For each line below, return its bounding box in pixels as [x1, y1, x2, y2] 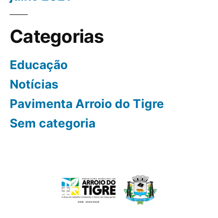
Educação [10, 57, 68, 72]
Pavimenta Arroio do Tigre [10, 96, 164, 111]
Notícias [10, 76, 58, 91]
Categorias [10, 25, 104, 47]
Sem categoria [10, 115, 95, 130]
